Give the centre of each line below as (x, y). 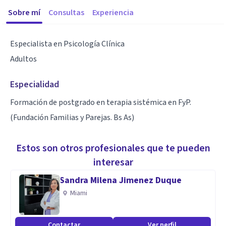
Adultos (23, 59)
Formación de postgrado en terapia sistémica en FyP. (101, 102)
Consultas (66, 13)
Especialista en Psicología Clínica (67, 44)
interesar (113, 162)
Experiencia (113, 13)
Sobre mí (24, 13)
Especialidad (35, 84)
